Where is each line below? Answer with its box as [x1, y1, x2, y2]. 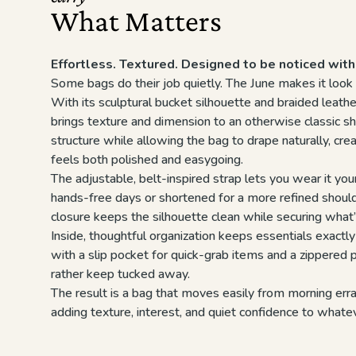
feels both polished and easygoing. [51, 151, 243, 168]
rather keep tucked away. [51, 265, 190, 283]
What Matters [51, 4, 222, 37]
